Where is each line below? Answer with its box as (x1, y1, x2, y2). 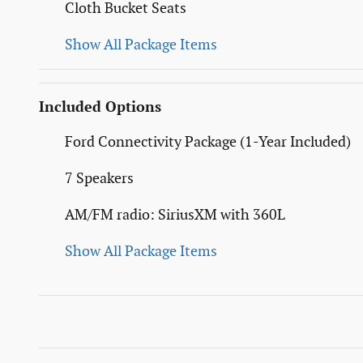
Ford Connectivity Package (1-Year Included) (65, 133, 351, 151)
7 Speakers (65, 169, 134, 187)
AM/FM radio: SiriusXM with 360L (65, 206, 285, 224)
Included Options (39, 98, 161, 116)
